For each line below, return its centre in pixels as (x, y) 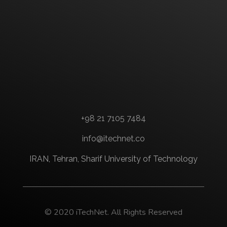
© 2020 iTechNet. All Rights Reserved (113, 213)
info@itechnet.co (113, 139)
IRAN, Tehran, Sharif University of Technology (113, 159)
